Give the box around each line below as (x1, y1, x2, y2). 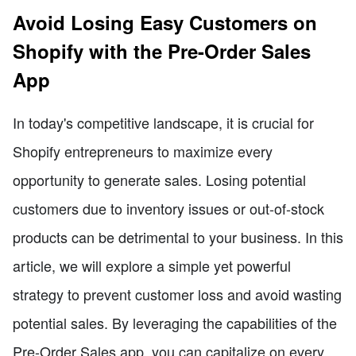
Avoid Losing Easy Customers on (13, 9, 317, 37)
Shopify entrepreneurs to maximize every (13, 141, 273, 162)
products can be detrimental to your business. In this (13, 226, 343, 248)
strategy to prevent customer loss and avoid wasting (13, 284, 342, 305)
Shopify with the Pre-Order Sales (13, 37, 311, 65)
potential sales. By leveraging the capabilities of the (13, 312, 337, 334)
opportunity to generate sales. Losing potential (13, 169, 306, 191)
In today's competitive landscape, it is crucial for (13, 112, 314, 133)
